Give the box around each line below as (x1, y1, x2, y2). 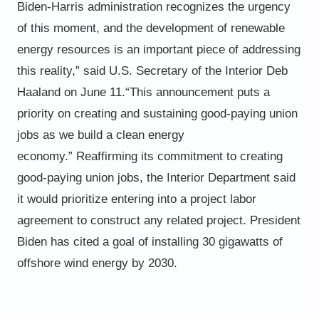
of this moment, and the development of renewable (16, 21, 285, 35)
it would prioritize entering (16, 192, 154, 206)
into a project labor (153, 192, 256, 206)
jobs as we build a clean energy (16, 127, 184, 142)
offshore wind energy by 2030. (16, 256, 177, 270)
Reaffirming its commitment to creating (72, 149, 283, 163)
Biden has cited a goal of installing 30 (16, 234, 219, 249)
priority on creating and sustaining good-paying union (16, 106, 298, 120)
